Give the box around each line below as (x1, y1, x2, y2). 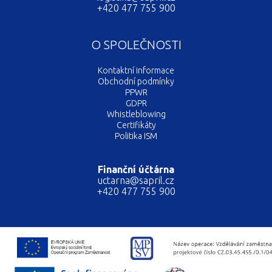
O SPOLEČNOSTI (90, 37, 182, 52)
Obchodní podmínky (98, 76, 174, 86)
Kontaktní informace (98, 65, 174, 75)
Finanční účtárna (98, 163, 174, 175)
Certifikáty (116, 120, 156, 130)
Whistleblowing (106, 109, 166, 119)
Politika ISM (115, 131, 157, 141)
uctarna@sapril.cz (98, 174, 174, 186)
